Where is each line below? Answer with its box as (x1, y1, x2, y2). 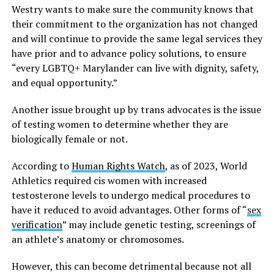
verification (11, 217, 62, 231)
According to (11, 158, 72, 172)
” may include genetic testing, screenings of (62, 217, 256, 231)
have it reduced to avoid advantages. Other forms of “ (11, 202, 247, 217)
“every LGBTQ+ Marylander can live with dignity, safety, (11, 61, 259, 75)
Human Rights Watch (71, 158, 165, 172)
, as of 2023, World (165, 158, 247, 172)
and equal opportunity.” (11, 75, 117, 89)
